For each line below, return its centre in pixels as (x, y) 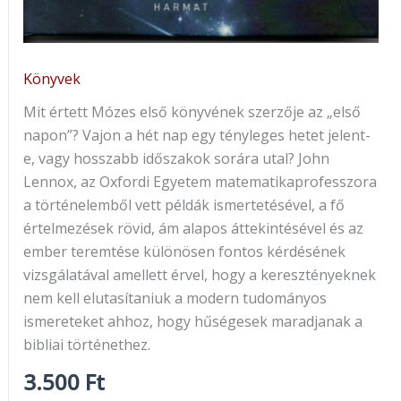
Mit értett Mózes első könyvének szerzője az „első (192, 111)
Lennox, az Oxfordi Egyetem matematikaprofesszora (200, 181)
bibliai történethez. (86, 344)
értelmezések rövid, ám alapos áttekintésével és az (193, 228)
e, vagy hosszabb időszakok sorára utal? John (176, 158)
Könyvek (51, 78)
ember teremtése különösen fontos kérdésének (184, 251)
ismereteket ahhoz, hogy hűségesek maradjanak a (192, 321)
